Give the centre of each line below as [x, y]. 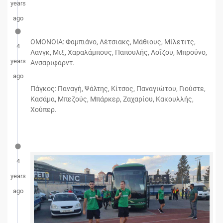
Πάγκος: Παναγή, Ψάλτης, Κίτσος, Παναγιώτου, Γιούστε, [118, 88]
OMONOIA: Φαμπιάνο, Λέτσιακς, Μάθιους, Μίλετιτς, [113, 42]
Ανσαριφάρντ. [53, 62]
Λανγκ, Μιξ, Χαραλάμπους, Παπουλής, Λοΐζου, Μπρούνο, [119, 52]
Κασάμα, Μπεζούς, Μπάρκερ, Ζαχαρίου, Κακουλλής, [112, 99]
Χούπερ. [44, 109]
